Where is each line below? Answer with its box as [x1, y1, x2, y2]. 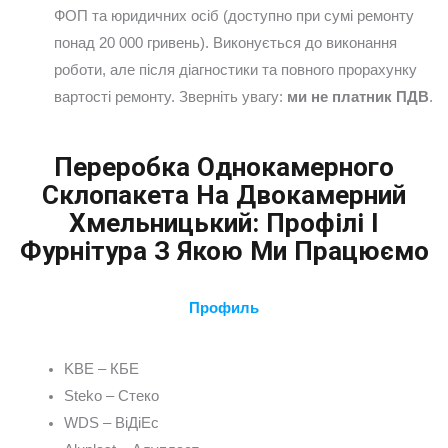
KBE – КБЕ [63, 361, 139, 378]
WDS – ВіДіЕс [63, 415, 159, 432]
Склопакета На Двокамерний [42, 179, 406, 210]
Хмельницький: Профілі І [69, 207, 379, 238]
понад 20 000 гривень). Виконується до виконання [53, 34, 397, 51]
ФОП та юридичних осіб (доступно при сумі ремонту [53, 7, 414, 24]
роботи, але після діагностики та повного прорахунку [53, 61, 417, 78]
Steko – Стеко [63, 388, 159, 405]
